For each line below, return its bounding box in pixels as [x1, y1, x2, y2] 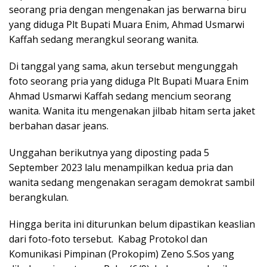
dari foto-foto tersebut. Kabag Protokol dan [9, 232, 207, 246]
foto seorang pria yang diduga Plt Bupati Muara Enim [9, 74, 249, 88]
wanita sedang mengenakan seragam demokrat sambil [9, 175, 254, 189]
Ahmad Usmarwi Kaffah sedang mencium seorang [9, 89, 231, 103]
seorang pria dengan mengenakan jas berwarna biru [9, 2, 246, 16]
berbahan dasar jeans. [9, 119, 108, 132]
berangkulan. [9, 190, 69, 204]
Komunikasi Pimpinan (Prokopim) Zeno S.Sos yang [9, 247, 234, 260]
